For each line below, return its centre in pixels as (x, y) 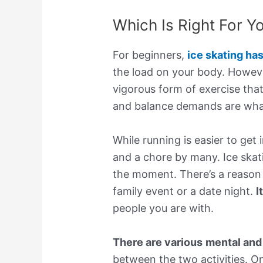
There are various (158, 242)
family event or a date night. (185, 191)
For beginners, (150, 55)
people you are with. (163, 208)
